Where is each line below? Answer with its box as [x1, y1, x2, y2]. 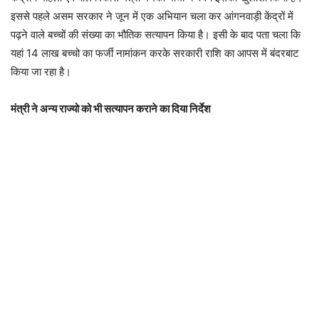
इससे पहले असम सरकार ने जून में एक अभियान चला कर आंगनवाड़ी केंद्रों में [11, 9, 293, 23]
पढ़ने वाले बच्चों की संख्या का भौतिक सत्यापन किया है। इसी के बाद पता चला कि [11, 27, 300, 41]
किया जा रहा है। [11, 64, 71, 78]
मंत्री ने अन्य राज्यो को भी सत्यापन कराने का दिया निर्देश [11, 101, 211, 115]
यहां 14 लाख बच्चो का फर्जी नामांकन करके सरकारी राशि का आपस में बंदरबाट [11, 46, 299, 60]
